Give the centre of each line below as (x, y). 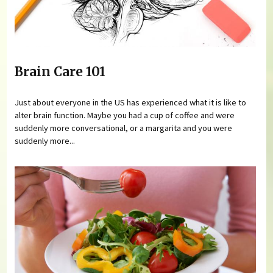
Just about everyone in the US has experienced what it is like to (131, 102)
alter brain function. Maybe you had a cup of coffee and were (125, 115)
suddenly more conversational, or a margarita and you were (124, 128)
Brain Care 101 (60, 72)
